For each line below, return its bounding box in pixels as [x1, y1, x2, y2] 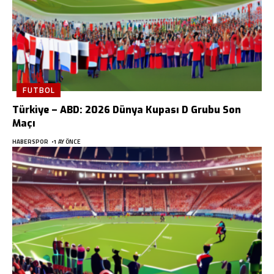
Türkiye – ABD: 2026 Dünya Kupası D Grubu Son [12, 103, 241, 117]
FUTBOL [23, 84, 55, 97]
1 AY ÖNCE [53, 137, 81, 147]
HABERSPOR [12, 137, 48, 147]
